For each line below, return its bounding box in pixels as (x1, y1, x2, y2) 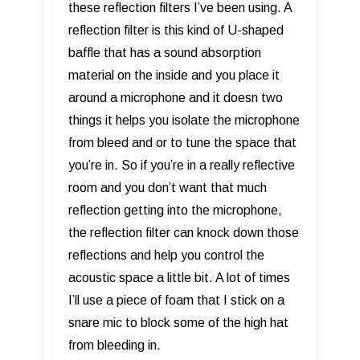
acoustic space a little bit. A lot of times (68, 270, 290, 284)
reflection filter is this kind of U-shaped (68, 22, 284, 37)
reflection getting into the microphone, (68, 202, 282, 217)
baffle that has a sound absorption (68, 45, 261, 59)
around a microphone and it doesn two (68, 90, 283, 104)
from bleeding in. (68, 337, 161, 352)
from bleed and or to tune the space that (68, 135, 297, 149)
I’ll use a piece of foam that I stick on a (68, 292, 284, 307)
